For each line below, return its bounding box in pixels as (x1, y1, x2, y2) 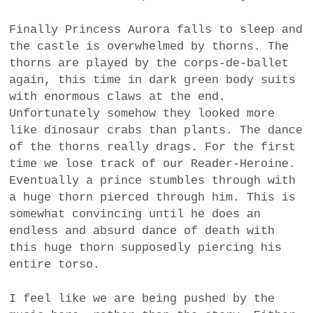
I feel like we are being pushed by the (9, 292, 275, 306)
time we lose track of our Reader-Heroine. (9, 156, 296, 170)
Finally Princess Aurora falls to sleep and (9, 22, 303, 36)
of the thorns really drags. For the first (9, 140, 296, 154)
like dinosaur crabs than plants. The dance (9, 123, 303, 137)
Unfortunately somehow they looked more (9, 106, 275, 120)
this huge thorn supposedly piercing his (9, 240, 282, 254)
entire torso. (9, 257, 101, 271)
